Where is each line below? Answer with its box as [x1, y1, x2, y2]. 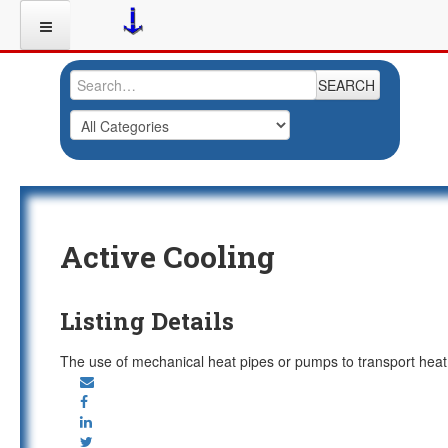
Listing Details [60, 305, 234, 337]
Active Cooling [60, 237, 275, 276]
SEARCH [318, 75, 375, 95]
